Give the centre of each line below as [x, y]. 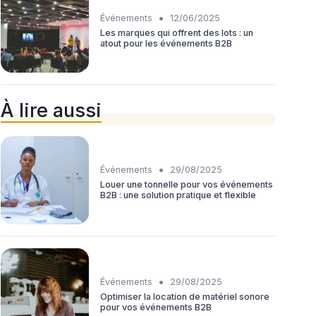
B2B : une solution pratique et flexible [178, 195]
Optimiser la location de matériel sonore [185, 296]
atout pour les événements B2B [166, 43]
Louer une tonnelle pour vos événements [187, 184]
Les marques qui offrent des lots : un [177, 32]
